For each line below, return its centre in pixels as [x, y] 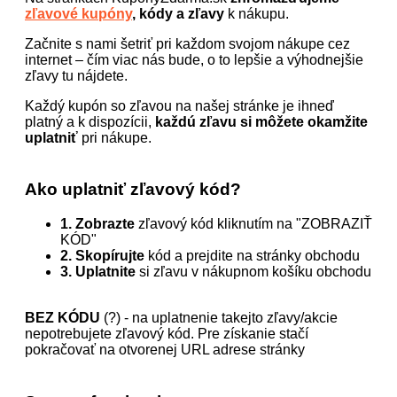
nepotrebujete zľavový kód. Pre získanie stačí [167, 334]
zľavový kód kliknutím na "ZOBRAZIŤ [253, 224]
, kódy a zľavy [178, 13]
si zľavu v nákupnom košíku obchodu [253, 272]
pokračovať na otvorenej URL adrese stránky [165, 350]
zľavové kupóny [78, 13]
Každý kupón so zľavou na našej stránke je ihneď [179, 105]
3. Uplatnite [98, 272]
